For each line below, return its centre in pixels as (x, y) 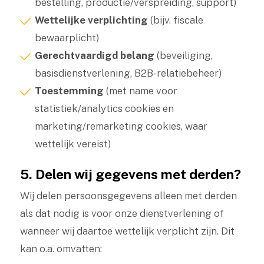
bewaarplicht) (67, 38)
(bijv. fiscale (175, 20)
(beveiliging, (183, 55)
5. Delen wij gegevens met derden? (130, 174)
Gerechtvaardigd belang (94, 55)
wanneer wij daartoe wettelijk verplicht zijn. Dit (127, 231)
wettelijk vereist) (73, 144)
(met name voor (140, 91)
